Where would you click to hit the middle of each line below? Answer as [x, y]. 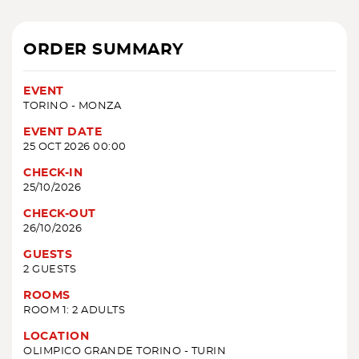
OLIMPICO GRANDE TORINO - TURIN [125, 352]
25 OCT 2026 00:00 [75, 147]
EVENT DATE [63, 133]
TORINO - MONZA [72, 107]
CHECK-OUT [60, 214]
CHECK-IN [53, 173]
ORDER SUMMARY [104, 50]
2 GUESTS [50, 270]
